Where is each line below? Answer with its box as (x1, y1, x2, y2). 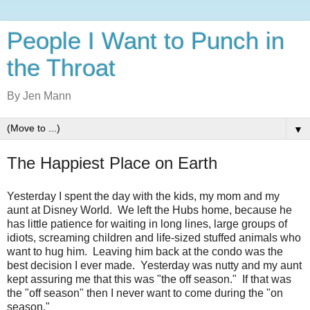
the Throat (7, 55, 116, 81)
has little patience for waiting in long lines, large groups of (7, 217, 287, 230)
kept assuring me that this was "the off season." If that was (7, 273, 291, 285)
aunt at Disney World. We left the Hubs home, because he (7, 203, 292, 216)
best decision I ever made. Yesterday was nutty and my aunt (7, 259, 302, 271)
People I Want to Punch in (7, 28, 284, 54)
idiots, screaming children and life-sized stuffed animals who (7, 231, 301, 244)
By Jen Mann (7, 90, 71, 102)
